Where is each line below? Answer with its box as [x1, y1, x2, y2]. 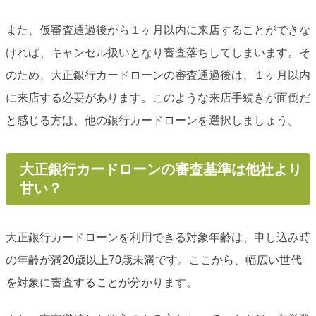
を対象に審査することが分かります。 [6, 276, 197, 289]
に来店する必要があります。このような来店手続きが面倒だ [6, 92, 310, 104]
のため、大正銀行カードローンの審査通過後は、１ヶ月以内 [6, 69, 310, 82]
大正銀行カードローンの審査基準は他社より [19, 162, 302, 178]
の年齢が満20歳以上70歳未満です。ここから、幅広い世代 [6, 254, 302, 267]
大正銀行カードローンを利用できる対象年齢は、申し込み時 [6, 231, 310, 244]
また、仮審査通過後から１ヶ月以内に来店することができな [6, 24, 310, 37]
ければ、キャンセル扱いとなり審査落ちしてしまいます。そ [6, 47, 310, 59]
